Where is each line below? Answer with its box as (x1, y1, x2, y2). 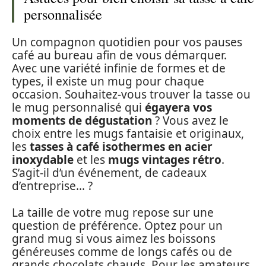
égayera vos (145, 100, 212, 115)
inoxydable (12, 152, 74, 167)
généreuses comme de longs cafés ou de (12, 243, 232, 259)
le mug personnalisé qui (12, 100, 145, 115)
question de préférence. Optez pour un (12, 217, 223, 233)
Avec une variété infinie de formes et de (12, 61, 226, 76)
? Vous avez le (152, 113, 229, 128)
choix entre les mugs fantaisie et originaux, (12, 126, 244, 141)
